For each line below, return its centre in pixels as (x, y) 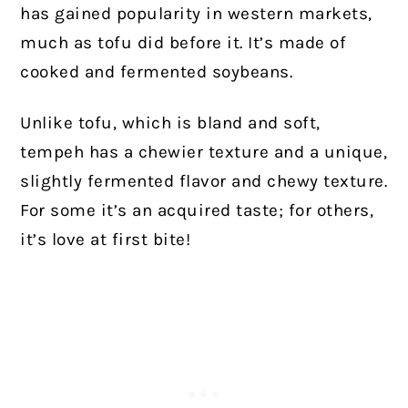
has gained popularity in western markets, (196, 13)
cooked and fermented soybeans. (157, 71)
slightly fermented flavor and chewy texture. (204, 181)
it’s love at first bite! (106, 239)
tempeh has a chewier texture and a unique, (204, 152)
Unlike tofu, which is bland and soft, (170, 122)
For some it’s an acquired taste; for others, (197, 210)
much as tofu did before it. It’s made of (184, 42)
